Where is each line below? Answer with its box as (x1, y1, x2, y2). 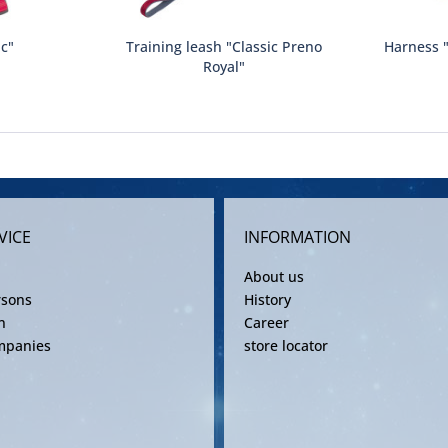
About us (244, 267, 304, 286)
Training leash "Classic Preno (125, 37, 322, 56)
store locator (244, 336, 328, 355)
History (244, 290, 291, 309)
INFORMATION (244, 226, 351, 248)
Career (244, 313, 289, 332)
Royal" (202, 57, 245, 76)
